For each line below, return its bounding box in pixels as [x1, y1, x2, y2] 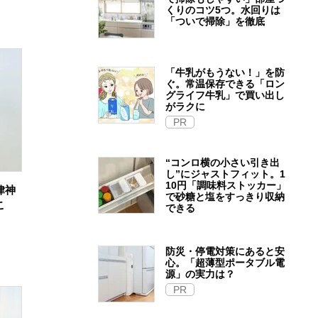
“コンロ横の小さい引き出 [165, 157, 280, 168]
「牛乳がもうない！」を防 [165, 67, 285, 78]
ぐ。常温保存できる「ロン [165, 78, 285, 89]
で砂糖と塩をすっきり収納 [165, 191, 285, 202]
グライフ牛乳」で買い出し [165, 89, 285, 101]
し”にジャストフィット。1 [165, 168, 285, 180]
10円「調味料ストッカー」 [165, 180, 286, 191]
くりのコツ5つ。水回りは [165, 4, 280, 16]
